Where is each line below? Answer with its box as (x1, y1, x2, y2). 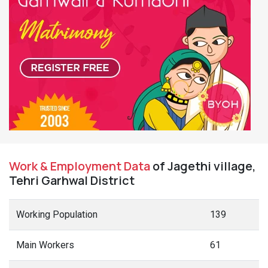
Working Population (16, 209, 98, 220)
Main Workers (16, 239, 74, 251)
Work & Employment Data (9, 158, 150, 174)
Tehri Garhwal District (9, 172, 135, 188)
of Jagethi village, (150, 158, 256, 174)
